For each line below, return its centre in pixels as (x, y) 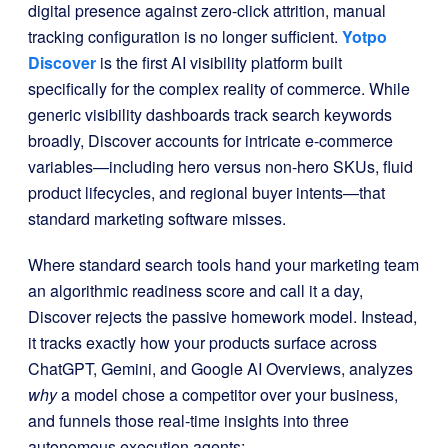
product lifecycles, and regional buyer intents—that (206, 192)
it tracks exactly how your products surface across (202, 342)
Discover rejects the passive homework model (190, 316)
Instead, (389, 316)
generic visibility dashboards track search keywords (210, 114)
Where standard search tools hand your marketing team (223, 264)
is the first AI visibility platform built (219, 62)
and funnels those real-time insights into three (188, 420)
